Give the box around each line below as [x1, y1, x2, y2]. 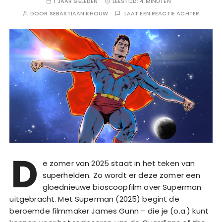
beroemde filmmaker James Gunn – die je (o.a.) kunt [9, 206, 209, 217]
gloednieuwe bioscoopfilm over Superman [42, 182, 202, 193]
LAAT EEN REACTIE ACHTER [124, 9, 200, 17]
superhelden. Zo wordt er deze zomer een [42, 170, 201, 181]
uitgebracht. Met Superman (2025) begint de [9, 194, 179, 205]
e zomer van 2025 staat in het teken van [42, 158, 195, 169]
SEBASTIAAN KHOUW [49, 9, 109, 17]
